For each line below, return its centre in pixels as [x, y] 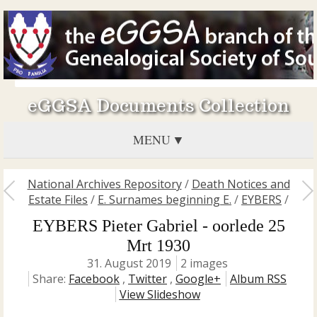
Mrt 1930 [158, 246]
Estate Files [58, 200]
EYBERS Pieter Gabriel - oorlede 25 [158, 226]
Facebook [94, 279]
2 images [204, 263]
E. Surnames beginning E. [165, 200]
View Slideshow [160, 294]
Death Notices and [241, 184]
